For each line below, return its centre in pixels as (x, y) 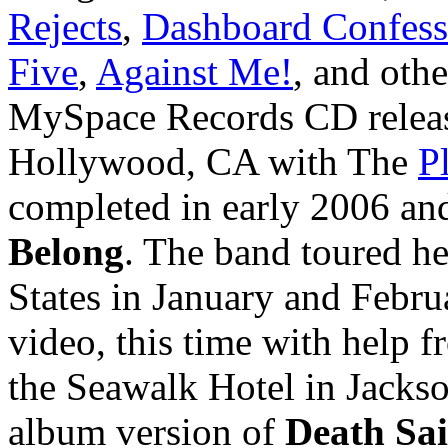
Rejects (65, 27)
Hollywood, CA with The (213, 162)
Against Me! (194, 72)
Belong (66, 252)
